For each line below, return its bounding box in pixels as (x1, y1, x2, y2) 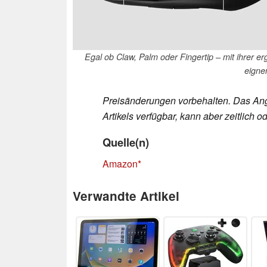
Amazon (103, 156, 138, 170)
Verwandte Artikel (73, 187, 179, 204)
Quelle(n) (103, 133, 149, 150)
